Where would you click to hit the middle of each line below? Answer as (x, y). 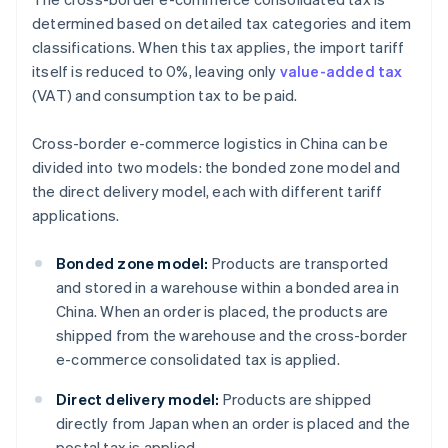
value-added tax (341, 71)
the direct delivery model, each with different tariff (207, 191)
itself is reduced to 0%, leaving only (156, 71)
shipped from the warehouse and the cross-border (232, 335)
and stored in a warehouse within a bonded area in (227, 287)
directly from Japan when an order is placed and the (233, 423)
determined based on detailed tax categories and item (222, 23)
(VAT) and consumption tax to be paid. (165, 95)
